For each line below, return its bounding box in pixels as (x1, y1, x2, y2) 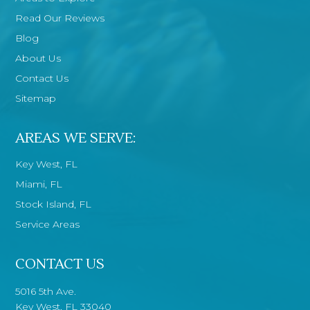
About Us (15, 52, 62, 65)
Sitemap (15, 92, 57, 105)
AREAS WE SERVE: (15, 129, 137, 148)
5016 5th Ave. (15, 285, 77, 298)
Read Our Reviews (15, 12, 105, 25)
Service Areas (15, 218, 80, 231)
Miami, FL (15, 178, 63, 191)
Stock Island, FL (15, 198, 92, 211)
